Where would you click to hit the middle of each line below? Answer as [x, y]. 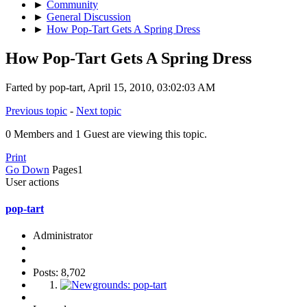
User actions [32, 182]
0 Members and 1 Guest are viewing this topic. [106, 134]
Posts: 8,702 [59, 273]
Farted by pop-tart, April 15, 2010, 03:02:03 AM [110, 87]
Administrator [63, 236]
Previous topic [36, 110]
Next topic [99, 110]
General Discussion [89, 16]
